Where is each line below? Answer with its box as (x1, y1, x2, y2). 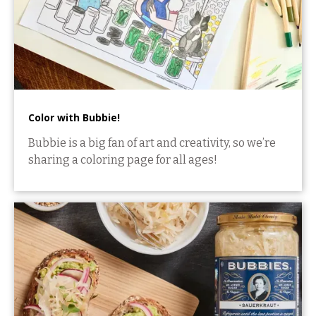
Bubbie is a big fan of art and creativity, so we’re (28, 135, 276, 150)
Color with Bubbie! (28, 110, 120, 124)
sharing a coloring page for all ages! (28, 152, 217, 166)
